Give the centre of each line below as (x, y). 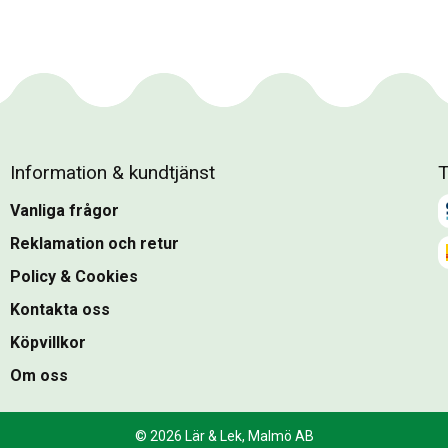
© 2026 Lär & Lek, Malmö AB (224, 436)
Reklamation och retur (94, 244)
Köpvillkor (48, 343)
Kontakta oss (60, 310)
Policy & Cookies (74, 277)
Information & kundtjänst (112, 173)
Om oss (39, 376)
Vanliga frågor (64, 211)
